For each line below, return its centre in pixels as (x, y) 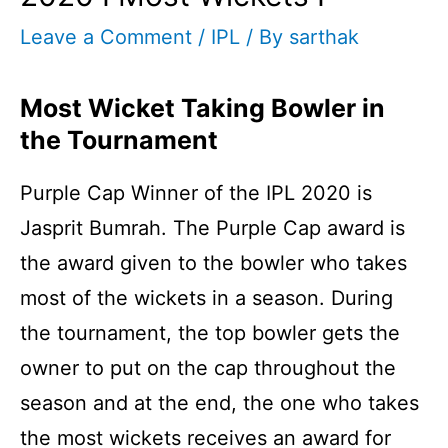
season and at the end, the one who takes (219, 402)
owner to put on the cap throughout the (208, 367)
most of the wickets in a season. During (206, 297)
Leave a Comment (106, 36)
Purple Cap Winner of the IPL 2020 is (196, 192)
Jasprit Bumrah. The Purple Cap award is (212, 227)
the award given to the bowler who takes (213, 262)
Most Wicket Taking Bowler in (202, 107)
